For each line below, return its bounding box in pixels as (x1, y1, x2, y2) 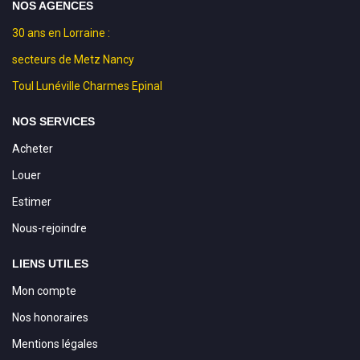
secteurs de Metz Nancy (12, 52, 134, 66)
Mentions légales (12, 337, 98, 350)
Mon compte (12, 284, 76, 297)
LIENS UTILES (12, 256, 88, 270)
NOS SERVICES (12, 114, 95, 128)
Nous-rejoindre (12, 221, 87, 235)
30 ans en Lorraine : (12, 26, 110, 39)
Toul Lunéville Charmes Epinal (12, 79, 162, 92)
